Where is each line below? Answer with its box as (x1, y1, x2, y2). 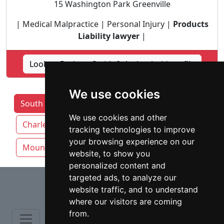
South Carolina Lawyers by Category (20, 98, 157, 109)
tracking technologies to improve (68, 124, 195, 134)
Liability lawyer (78, 30, 139, 41)
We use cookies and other (68, 112, 167, 122)
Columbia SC (81, 119, 128, 130)
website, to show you (68, 148, 150, 158)
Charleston (22, 119, 64, 130)
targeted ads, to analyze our (68, 172, 176, 182)
